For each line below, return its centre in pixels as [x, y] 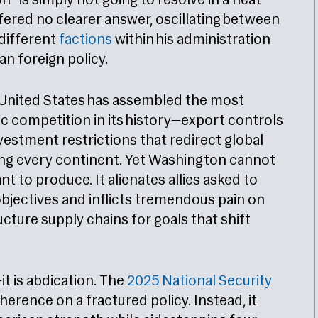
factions [86, 40]
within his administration [191, 40]
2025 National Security [199, 282]
